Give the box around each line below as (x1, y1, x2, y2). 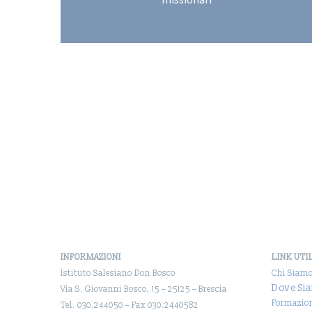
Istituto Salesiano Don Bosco (61, 267, 175, 279)
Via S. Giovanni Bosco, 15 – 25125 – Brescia (61, 283, 227, 295)
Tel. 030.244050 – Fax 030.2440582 (61, 299, 198, 311)
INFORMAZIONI (61, 251, 121, 263)
